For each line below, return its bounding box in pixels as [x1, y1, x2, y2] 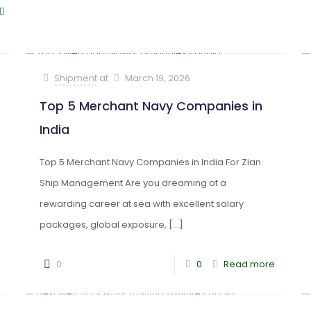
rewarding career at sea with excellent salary [39, 197, 244, 210]
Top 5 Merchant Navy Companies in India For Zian [39, 155, 261, 169]
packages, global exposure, [39, 218, 167, 231]
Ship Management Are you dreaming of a [39, 176, 226, 190]
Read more [224, 258, 276, 271]
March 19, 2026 [124, 72, 190, 85]
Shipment [53, 72, 97, 85]
